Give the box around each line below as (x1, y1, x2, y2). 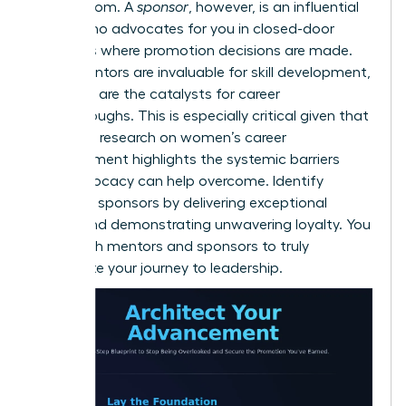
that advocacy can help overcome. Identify (34, 173, 324, 188)
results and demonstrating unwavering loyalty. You (34, 217, 371, 232)
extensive (34, 130, 100, 145)
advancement (34, 151, 129, 167)
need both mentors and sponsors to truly (34, 238, 309, 254)
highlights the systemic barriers (129, 151, 340, 167)
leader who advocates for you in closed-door (34, 21, 334, 36)
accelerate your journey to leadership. (34, 260, 283, 275)
